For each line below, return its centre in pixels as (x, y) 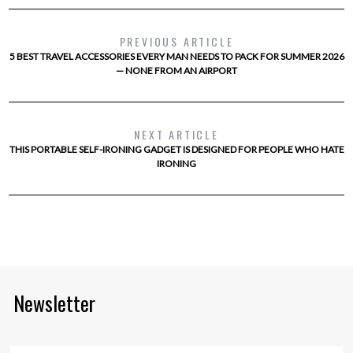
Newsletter (54, 303)
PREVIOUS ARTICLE (176, 42)
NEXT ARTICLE (176, 135)
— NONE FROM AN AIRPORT (176, 71)
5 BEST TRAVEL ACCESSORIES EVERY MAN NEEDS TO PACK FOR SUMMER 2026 (176, 57)
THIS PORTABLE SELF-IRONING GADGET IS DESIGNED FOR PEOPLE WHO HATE (176, 150)
